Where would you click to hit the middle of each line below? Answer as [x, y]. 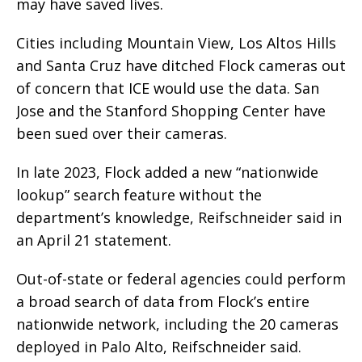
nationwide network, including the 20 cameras [177, 324]
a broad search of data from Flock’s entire [163, 301]
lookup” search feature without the [139, 194]
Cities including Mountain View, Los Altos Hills [176, 42]
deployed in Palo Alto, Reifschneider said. [159, 346]
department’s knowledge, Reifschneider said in [179, 217]
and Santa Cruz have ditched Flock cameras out [181, 65]
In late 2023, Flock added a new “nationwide [167, 172]
